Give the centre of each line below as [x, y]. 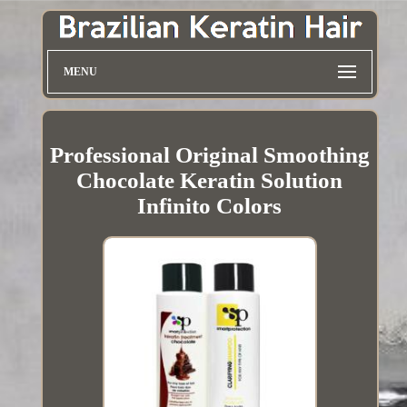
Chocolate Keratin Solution [210, 181]
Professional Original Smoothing [209, 155]
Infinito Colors [210, 206]
